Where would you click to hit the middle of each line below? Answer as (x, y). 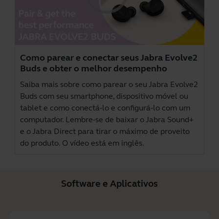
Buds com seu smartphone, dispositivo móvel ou (104, 96)
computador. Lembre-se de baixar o (83, 120)
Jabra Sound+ (170, 120)
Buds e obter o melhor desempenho (94, 69)
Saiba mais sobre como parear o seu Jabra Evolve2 (109, 85)
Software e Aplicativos (109, 184)
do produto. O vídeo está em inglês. (82, 143)
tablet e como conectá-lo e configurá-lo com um (105, 108)
